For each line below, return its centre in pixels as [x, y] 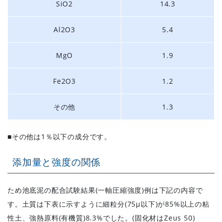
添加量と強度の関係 [57, 162]
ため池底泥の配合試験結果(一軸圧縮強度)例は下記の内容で [105, 190]
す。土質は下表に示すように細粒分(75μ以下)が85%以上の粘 [109, 204]
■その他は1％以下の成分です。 [59, 136]
